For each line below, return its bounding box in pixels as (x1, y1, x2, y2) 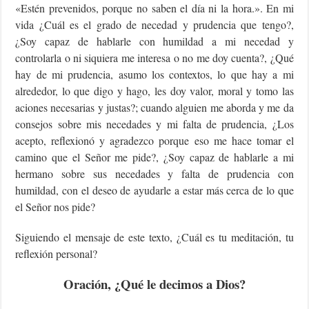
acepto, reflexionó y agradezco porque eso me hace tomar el (15, 132, 294, 148)
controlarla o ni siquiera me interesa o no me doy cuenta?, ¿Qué (15, 50, 294, 65)
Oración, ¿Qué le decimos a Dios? (63, 274, 246, 293)
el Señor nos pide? (15, 199, 96, 214)
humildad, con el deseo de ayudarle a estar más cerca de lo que (15, 182, 294, 197)
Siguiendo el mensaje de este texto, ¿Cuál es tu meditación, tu (15, 229, 294, 244)
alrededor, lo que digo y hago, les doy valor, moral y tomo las (15, 83, 294, 98)
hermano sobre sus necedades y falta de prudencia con (15, 166, 294, 181)
